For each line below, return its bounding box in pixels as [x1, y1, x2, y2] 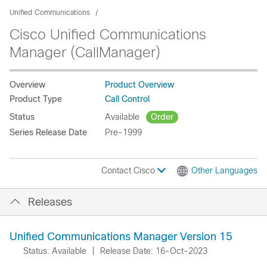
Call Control [105, 94, 150, 104]
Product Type [10, 94, 62, 104]
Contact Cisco [101, 166, 157, 175]
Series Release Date [10, 128, 87, 137]
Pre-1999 [105, 128, 142, 137]
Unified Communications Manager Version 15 [10, 231, 232, 243]
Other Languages [191, 166, 257, 175]
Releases [28, 196, 72, 208]
